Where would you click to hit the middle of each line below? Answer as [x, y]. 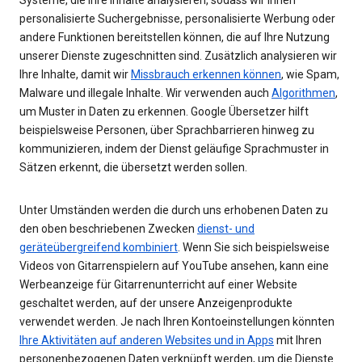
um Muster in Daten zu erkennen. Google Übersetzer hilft [164, 111]
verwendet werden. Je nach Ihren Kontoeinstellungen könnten [177, 321]
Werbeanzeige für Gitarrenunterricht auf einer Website [158, 284]
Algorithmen [303, 93]
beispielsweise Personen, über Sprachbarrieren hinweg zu [167, 130]
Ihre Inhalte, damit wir [75, 74]
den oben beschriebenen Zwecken [108, 228]
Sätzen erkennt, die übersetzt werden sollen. [133, 167]
